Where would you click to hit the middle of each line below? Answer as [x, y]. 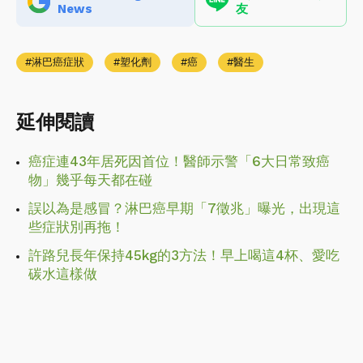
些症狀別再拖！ [77, 226]
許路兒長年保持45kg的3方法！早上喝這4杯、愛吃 [184, 255]
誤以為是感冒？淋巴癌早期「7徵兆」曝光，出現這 [184, 208]
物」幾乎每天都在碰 [90, 179]
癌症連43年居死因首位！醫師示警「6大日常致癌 [179, 161]
